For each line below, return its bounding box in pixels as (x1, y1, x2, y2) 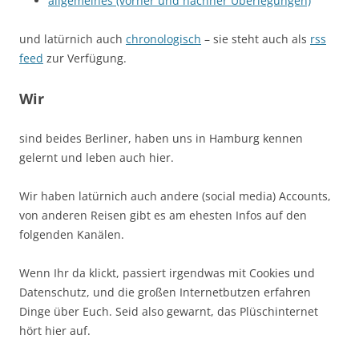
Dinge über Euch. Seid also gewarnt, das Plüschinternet (19, 303, 318, 319)
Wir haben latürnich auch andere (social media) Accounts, (19, 188, 331, 204)
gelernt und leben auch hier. (19, 149, 174, 165)
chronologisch (126, 30, 201, 46)
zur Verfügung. (43, 50, 127, 66)
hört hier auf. (19, 322, 91, 338)
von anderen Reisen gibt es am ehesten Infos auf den (19, 207, 307, 223)
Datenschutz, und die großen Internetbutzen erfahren (19, 284, 311, 300)
